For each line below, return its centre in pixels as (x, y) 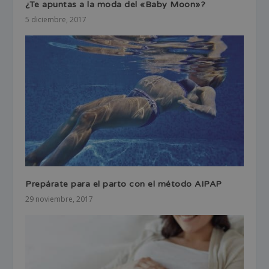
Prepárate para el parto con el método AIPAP (124, 184)
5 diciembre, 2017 (56, 19)
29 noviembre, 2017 (59, 199)
